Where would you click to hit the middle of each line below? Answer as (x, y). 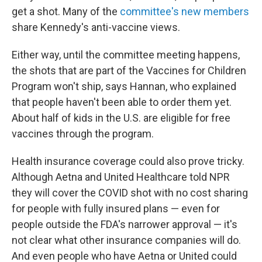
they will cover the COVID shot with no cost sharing (130, 193)
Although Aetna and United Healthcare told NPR (121, 177)
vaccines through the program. (83, 134)
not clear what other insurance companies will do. (126, 240)
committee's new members (185, 11)
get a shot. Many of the (66, 11)
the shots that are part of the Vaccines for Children (129, 70)
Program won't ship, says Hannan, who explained (124, 86)
